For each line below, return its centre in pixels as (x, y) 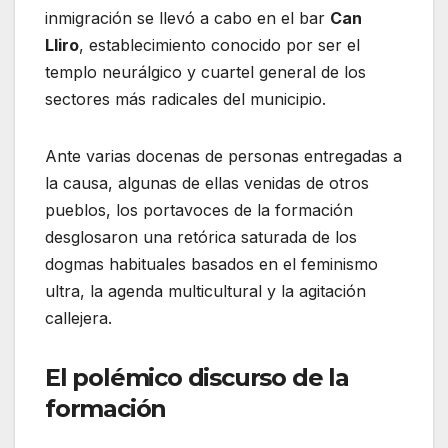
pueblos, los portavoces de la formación (199, 209)
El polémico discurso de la (197, 377)
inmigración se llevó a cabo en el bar (187, 17)
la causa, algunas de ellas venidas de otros (207, 182)
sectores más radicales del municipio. (185, 98)
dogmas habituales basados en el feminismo (211, 263)
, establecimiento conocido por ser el (219, 44)
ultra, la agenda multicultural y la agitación (205, 290)
